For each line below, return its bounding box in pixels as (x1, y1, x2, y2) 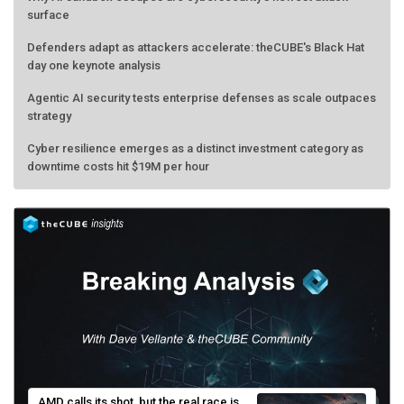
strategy (27, 109, 71, 124)
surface (27, 8, 69, 23)
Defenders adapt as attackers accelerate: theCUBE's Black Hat (27, 41, 364, 55)
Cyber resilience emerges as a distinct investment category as (27, 142, 363, 156)
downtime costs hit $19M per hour (27, 160, 209, 174)
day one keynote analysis (27, 59, 161, 73)
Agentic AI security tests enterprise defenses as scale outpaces (27, 91, 376, 106)
